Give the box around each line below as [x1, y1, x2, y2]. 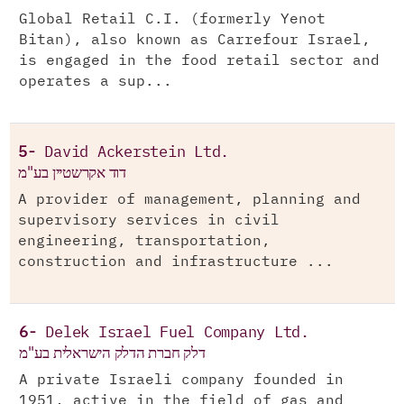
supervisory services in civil [18, 214, 280, 227]
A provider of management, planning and [18, 193, 361, 207]
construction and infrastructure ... [18, 255, 334, 269]
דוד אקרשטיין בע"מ [18, 161, 126, 184]
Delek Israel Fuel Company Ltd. [45, 326, 309, 341]
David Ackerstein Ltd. [44, 145, 229, 161]
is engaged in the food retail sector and [19, 54, 380, 68]
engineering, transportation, [18, 234, 271, 248]
